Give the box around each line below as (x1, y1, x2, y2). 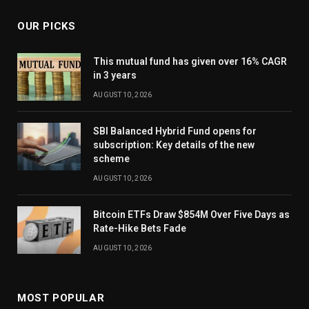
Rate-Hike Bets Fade (93, 223, 186, 234)
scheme (93, 153, 130, 164)
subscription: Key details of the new (93, 139, 255, 150)
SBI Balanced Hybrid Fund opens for (93, 126, 257, 137)
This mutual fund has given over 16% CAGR (93, 56, 287, 67)
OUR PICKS (17, 20, 76, 32)
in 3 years (93, 70, 137, 81)
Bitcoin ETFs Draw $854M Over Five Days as (93, 209, 290, 220)
